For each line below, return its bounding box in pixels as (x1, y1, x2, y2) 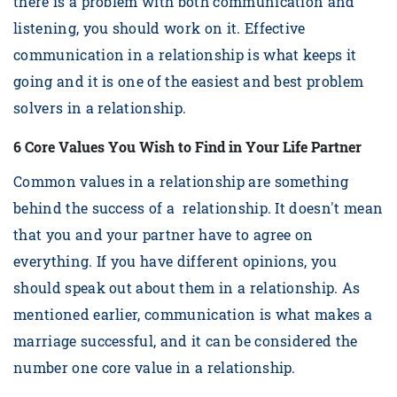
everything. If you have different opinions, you (13, 252, 338, 271)
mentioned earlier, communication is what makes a (13, 305, 373, 324)
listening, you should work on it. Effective (13, 19, 306, 38)
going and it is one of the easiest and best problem (13, 72, 364, 91)
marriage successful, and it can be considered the (13, 331, 358, 351)
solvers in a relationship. (13, 98, 202, 118)
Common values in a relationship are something (13, 172, 349, 191)
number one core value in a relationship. (13, 358, 300, 378)
